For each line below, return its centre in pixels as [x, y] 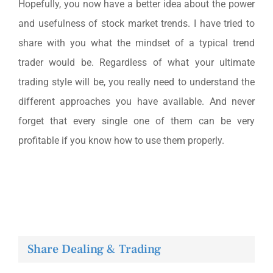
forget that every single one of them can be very [136, 121]
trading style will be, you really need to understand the [136, 82]
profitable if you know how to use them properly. [121, 140]
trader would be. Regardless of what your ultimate [136, 62]
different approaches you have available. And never [136, 101]
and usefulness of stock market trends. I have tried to [136, 23]
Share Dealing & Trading [94, 249]
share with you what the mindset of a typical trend [136, 43]
